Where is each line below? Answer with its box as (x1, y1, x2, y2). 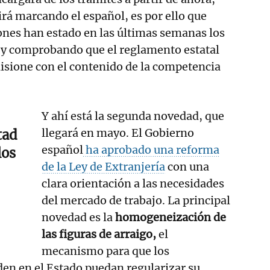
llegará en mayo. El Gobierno (42, 125, 195, 140)
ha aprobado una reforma (83, 142, 220, 157)
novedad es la (42, 210, 113, 224)
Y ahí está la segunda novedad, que (42, 108, 225, 123)
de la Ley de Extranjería (42, 159, 166, 174)
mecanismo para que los (42, 243, 170, 258)
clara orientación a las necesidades (42, 176, 225, 190)
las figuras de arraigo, (42, 227, 157, 241)
